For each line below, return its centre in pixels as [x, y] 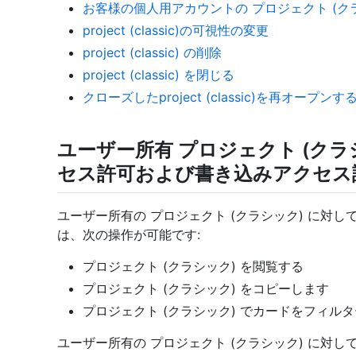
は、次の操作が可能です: [129, 234]
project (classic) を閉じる [159, 75]
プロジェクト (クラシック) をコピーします [206, 288]
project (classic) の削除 [152, 53]
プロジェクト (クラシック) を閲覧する [193, 266]
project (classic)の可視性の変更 [176, 31]
